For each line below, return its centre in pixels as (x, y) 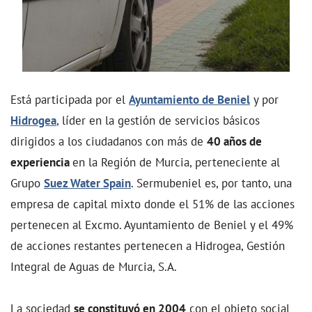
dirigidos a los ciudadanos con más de (109, 141)
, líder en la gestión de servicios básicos (158, 120)
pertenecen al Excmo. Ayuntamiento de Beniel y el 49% (152, 225)
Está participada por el (70, 100)
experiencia (41, 162)
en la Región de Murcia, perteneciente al (176, 162)
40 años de (234, 141)
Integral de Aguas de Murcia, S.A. (94, 267)
